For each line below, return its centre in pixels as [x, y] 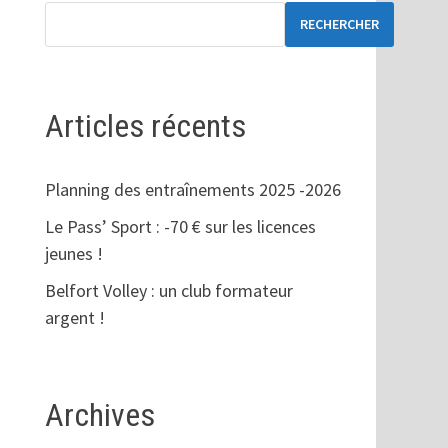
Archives [99, 415]
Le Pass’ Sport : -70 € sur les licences [180, 227]
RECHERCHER [339, 24]
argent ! [74, 318]
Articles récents [145, 125]
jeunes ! [73, 254]
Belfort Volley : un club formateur [168, 291]
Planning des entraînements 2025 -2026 [192, 190]
